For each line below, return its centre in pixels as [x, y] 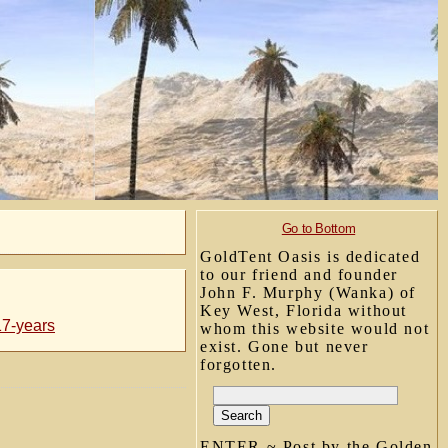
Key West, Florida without [304, 310]
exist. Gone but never [284, 346]
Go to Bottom [318, 228]
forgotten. [238, 364]
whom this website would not [315, 328]
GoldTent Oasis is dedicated [310, 256]
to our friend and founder [299, 274]
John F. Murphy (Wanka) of [308, 292]
